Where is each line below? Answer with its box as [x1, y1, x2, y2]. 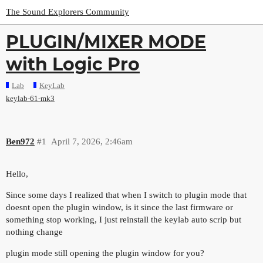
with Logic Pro [6, 53, 140, 75]
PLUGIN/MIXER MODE [6, 31, 206, 53]
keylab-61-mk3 [6, 94, 55, 103]
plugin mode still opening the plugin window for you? [6, 248, 204, 258]
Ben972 [6, 136, 35, 146]
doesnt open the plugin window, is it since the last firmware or [6, 202, 233, 212]
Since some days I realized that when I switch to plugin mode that [6, 190, 247, 200]
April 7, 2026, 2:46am [50, 136, 133, 146]
